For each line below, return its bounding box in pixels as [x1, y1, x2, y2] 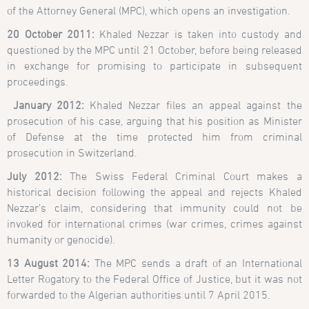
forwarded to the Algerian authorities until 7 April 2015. [7, 288, 271, 301]
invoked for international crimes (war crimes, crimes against [7, 217, 302, 230]
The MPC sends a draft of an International [90, 256, 302, 269]
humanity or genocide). [7, 232, 116, 246]
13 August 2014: [7, 256, 90, 269]
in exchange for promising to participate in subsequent [7, 59, 302, 72]
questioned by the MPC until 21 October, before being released [7, 43, 302, 56]
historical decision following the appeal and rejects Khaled [7, 185, 302, 198]
